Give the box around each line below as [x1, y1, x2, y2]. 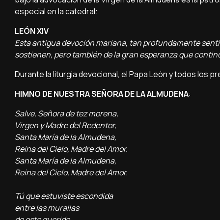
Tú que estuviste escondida [15, 190, 113, 201]
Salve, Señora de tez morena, [15, 108, 118, 119]
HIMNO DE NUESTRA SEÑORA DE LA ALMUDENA [15, 88, 189, 99]
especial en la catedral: [15, 5, 98, 17]
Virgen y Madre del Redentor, [15, 119, 116, 131]
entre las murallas [15, 202, 79, 213]
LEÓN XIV [15, 25, 49, 36]
